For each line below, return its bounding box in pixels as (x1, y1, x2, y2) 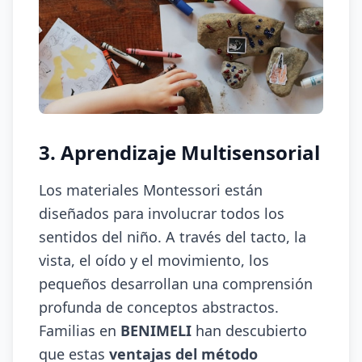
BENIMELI (120, 321, 192, 340)
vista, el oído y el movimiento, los (39, 250, 269, 270)
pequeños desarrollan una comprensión (39, 274, 313, 293)
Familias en (39, 321, 120, 340)
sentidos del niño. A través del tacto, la (39, 227, 306, 246)
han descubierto (192, 321, 307, 340)
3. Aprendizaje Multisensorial (39, 139, 320, 166)
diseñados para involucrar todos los (39, 204, 284, 223)
